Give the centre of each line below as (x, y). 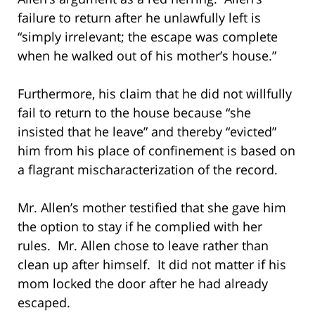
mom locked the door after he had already (143, 283)
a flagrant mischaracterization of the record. (148, 169)
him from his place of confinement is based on (156, 150)
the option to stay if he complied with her (140, 226)
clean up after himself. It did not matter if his (152, 264)
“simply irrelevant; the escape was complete (148, 36)
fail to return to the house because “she (134, 112)
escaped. (44, 302)
